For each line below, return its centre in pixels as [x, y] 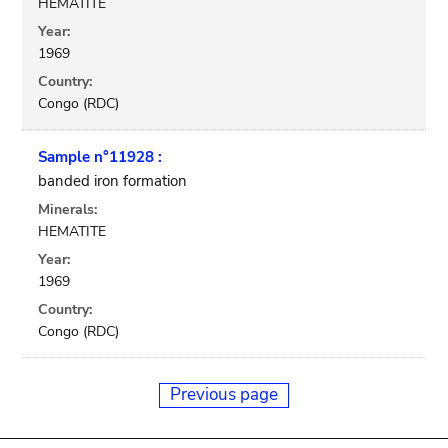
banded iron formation [113, 181]
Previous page [224, 394]
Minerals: [68, 209]
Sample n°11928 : [100, 157]
